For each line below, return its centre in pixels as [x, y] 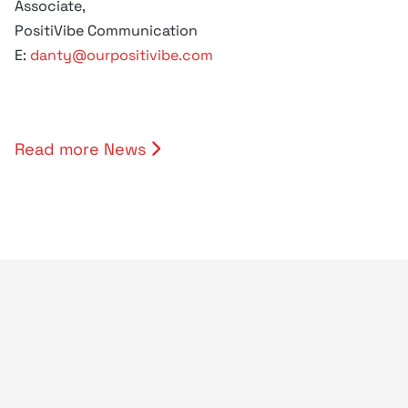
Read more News [82, 149]
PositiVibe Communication [106, 31]
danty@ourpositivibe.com [122, 55]
